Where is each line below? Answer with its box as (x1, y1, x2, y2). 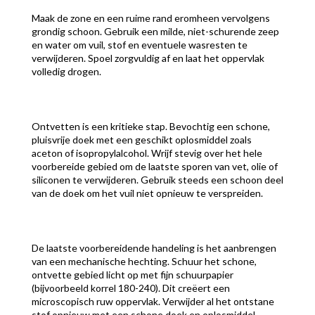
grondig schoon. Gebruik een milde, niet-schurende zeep (31, 25, 279, 37)
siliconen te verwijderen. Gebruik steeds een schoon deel (31, 173, 283, 186)
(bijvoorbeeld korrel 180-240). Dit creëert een (31, 281, 230, 294)
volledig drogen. (31, 65, 101, 77)
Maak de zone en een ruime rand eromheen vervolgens (31, 11, 270, 24)
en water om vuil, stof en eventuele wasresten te (31, 38, 247, 51)
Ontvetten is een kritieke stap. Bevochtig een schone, (31, 120, 270, 132)
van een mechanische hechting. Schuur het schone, (31, 255, 257, 267)
